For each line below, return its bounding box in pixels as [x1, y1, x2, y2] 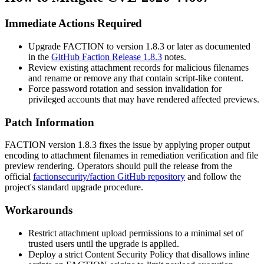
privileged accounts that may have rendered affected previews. [28, 94, 259, 104]
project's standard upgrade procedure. [5, 182, 143, 193]
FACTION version [5, 140, 78, 150]
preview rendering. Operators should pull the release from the [5, 161, 232, 171]
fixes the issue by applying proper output [97, 140, 250, 150]
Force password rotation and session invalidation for [28, 83, 222, 94]
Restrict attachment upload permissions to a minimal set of [28, 227, 243, 238]
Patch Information [5, 115, 94, 128]
